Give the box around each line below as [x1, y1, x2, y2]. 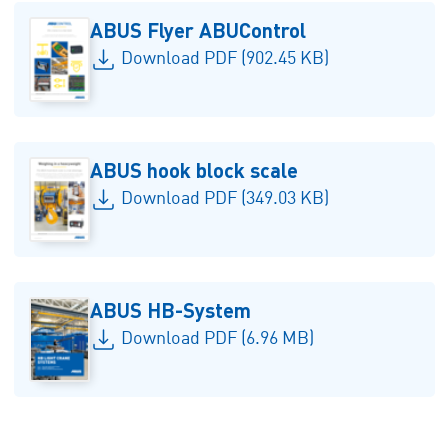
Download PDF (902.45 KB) [120, 50, 329, 68]
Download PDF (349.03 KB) [120, 190, 329, 208]
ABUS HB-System [90, 297, 252, 322]
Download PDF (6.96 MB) [120, 330, 314, 348]
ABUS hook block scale [90, 157, 299, 182]
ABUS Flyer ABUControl [90, 17, 307, 42]
